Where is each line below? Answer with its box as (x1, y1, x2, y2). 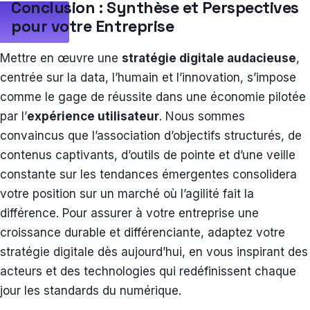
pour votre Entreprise (11, 16, 178, 37)
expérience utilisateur (27, 109, 159, 124)
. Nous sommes (159, 109, 245, 124)
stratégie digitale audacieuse (122, 51, 296, 66)
